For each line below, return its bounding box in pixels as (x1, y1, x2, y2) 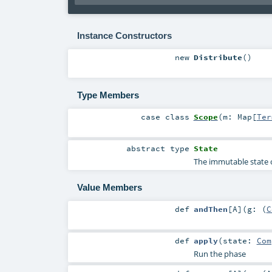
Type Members (76, 90, 139, 101)
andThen (193, 204, 228, 214)
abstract (126, 143, 171, 153)
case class (141, 111, 190, 121)
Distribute (193, 52, 242, 62)
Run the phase (193, 248, 246, 260)
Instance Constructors (76, 30, 172, 41)
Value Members (76, 182, 142, 193)
